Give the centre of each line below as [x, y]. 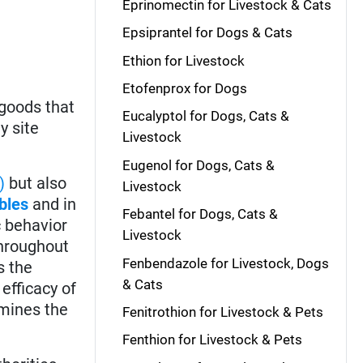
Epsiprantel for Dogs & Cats [207, 33]
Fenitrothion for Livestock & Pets [222, 312]
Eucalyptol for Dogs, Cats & [205, 116]
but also [36, 183]
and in [53, 204]
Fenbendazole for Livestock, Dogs [225, 263]
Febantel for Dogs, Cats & [200, 214]
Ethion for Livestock [183, 60]
